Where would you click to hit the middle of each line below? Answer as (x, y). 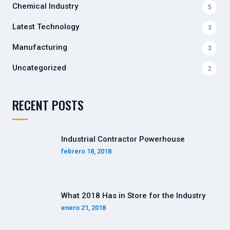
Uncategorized (39, 68)
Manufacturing (40, 47)
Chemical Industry (45, 6)
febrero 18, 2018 (86, 151)
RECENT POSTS (48, 105)
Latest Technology (46, 27)
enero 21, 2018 (83, 208)
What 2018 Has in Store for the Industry (133, 196)
